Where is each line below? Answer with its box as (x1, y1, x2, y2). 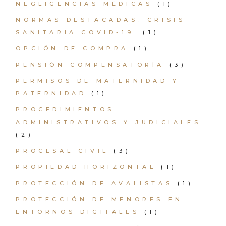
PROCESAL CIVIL (16, 147, 109, 154)
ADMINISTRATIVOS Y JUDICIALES (16, 119, 201, 126)
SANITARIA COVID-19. (16, 29, 138, 36)
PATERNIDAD (16, 90, 87, 97)
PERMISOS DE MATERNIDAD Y (16, 77, 180, 84)
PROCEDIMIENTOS (16, 106, 115, 113)
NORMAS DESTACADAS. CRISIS (16, 16, 186, 23)
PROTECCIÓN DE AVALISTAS (16, 180, 173, 187)
